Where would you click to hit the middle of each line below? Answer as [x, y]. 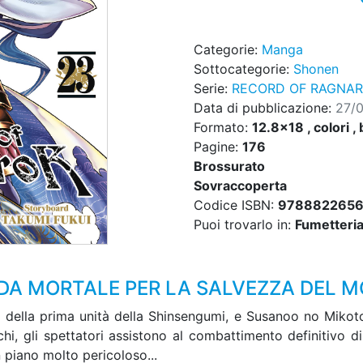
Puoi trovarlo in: [244, 225]
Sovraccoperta [240, 186]
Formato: [223, 128]
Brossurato [229, 167]
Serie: [213, 89]
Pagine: [218, 147]
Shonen [316, 69]
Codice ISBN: [236, 205]
